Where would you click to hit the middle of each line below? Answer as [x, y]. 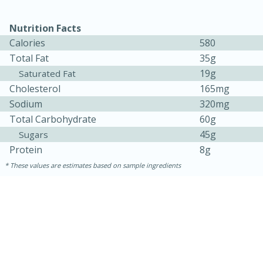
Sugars [33, 135]
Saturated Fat [47, 74]
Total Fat [29, 58]
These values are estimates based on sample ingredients [95, 166]
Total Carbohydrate [53, 119]
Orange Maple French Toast [109, 199]
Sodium [26, 104]
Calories [27, 43]
